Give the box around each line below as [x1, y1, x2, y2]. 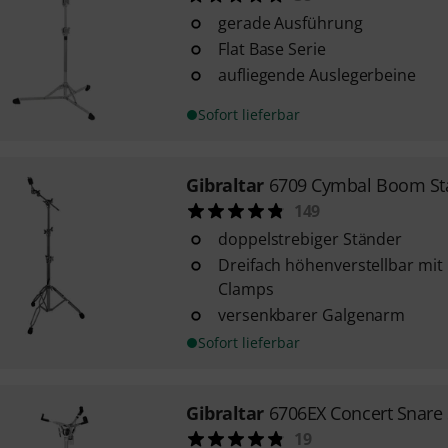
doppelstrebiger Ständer [217, 228, 403, 250]
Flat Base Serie [217, 38, 326, 60]
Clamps [217, 278, 274, 300]
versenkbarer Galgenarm [217, 304, 406, 326]
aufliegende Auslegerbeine [217, 64, 416, 86]
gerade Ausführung [217, 12, 363, 34]
